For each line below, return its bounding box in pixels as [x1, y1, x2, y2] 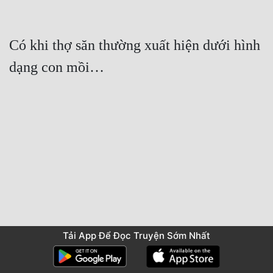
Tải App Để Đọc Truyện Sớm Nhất [63, 229, 210, 241]
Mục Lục [117, 247, 156, 260]
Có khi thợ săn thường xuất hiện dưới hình [9, 37, 260, 54]
